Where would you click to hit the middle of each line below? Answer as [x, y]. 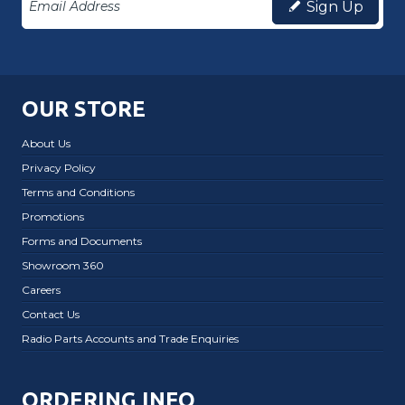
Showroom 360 [63, 265]
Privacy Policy [59, 167]
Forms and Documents [82, 240]
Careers [41, 289]
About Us [46, 143]
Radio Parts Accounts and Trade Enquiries [130, 338]
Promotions [53, 216]
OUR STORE [84, 108]
